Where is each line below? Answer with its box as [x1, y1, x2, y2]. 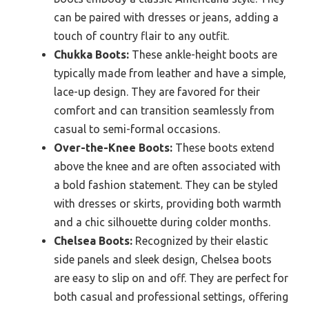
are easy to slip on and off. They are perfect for [54, 271, 288, 284]
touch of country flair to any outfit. [54, 29, 229, 42]
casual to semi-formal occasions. [54, 122, 220, 135]
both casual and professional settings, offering [54, 290, 288, 303]
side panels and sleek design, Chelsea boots [54, 252, 272, 266]
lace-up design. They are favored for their [54, 85, 260, 98]
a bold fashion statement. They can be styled [54, 178, 278, 191]
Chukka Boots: [54, 48, 129, 61]
